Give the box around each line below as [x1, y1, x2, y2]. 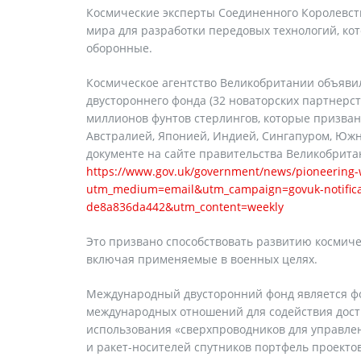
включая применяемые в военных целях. [86, 251, 317, 267]
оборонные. [86, 40, 152, 56]
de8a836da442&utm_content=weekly [86, 199, 284, 214]
